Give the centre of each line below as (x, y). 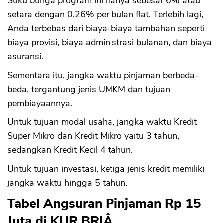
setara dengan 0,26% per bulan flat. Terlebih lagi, (105, 14)
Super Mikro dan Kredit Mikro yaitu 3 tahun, (93, 136)
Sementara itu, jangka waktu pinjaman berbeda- (103, 75)
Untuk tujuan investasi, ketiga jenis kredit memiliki (106, 168)
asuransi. (25, 56)
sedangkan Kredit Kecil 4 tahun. (70, 150)
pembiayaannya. (40, 103)
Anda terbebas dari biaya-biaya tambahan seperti (106, 28)
